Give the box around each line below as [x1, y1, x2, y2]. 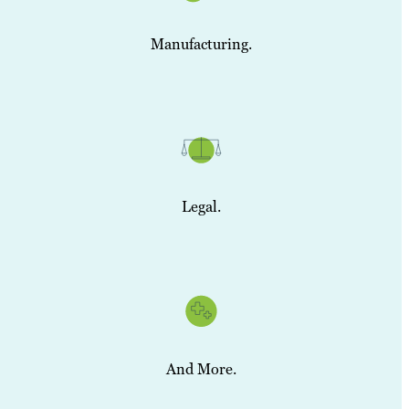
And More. [165, 360, 236, 380]
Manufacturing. [150, 34, 252, 54]
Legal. [181, 197, 221, 217]
